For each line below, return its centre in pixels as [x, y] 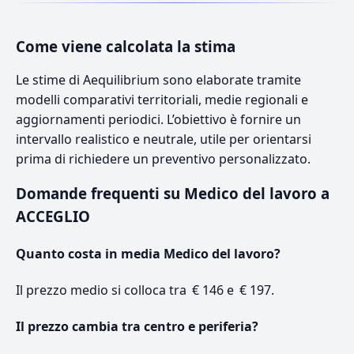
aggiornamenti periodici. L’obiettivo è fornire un [158, 119]
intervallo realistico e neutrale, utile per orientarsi [164, 139]
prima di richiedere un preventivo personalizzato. [163, 158]
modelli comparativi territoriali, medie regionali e [162, 99]
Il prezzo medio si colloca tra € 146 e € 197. [145, 290]
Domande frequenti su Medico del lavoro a [173, 193]
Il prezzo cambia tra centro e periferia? [137, 327]
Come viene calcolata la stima [126, 46]
